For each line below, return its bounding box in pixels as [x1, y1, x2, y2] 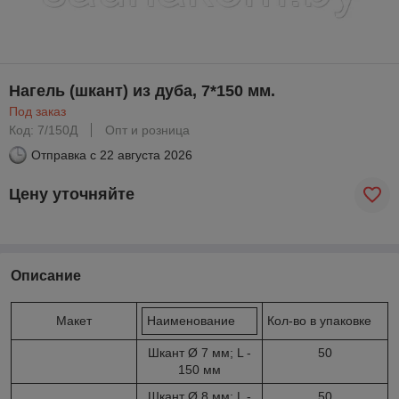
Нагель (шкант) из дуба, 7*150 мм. [9, 81, 275, 100]
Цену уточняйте [9, 185, 134, 204]
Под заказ [9, 103, 66, 118]
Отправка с [31, 147, 96, 162]
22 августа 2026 [100, 147, 192, 162]
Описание [11, 267, 81, 283]
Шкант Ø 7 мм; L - [148, 345, 251, 360]
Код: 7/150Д [9, 122, 77, 137]
